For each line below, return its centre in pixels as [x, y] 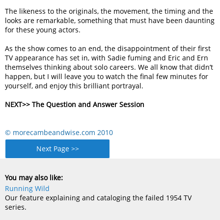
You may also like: [34, 179]
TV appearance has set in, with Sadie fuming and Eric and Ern [107, 58]
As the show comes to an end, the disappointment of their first [108, 48]
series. [16, 207]
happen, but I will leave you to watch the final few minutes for [107, 76]
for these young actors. [43, 30]
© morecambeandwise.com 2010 [59, 132]
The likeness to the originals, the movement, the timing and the [109, 11]
